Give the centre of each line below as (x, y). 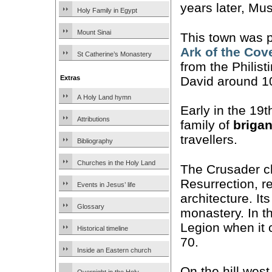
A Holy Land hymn (104, 97)
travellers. (209, 140)
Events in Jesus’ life (106, 185)
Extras (70, 78)
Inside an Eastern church (114, 250)
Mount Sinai (94, 32)
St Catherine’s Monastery (114, 54)
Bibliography (95, 141)
